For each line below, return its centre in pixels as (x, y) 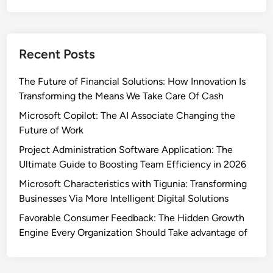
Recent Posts (57, 54)
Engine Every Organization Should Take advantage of (133, 233)
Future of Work (51, 130)
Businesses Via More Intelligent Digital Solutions (124, 199)
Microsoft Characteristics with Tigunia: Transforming (133, 184)
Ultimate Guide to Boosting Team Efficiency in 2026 (133, 165)
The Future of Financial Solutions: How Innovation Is (133, 82)
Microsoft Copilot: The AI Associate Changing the (127, 116)
